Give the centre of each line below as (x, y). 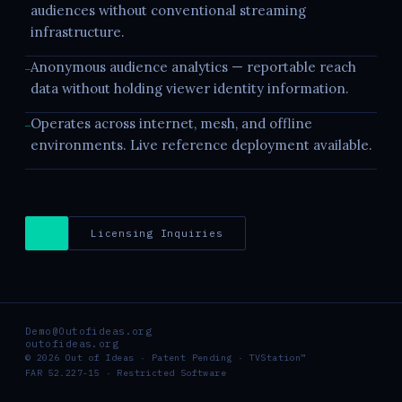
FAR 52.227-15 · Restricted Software (126, 373)
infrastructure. (78, 31)
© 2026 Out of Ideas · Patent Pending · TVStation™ (166, 358)
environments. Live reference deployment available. (201, 144)
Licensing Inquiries (157, 233)
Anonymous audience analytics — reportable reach (193, 66)
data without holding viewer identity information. (190, 88)
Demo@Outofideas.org (89, 331)
